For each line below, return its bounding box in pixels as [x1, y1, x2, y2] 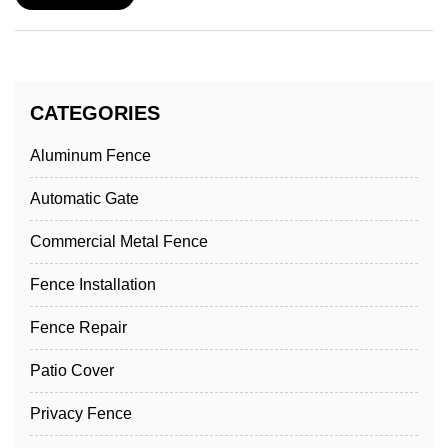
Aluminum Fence [30, 147, 151, 165]
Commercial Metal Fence [30, 233, 208, 251]
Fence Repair [30, 319, 127, 337]
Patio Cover [30, 362, 114, 380]
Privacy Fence [30, 405, 132, 423]
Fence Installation [30, 276, 156, 294]
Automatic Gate [30, 190, 139, 208]
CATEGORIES [30, 102, 160, 125]
